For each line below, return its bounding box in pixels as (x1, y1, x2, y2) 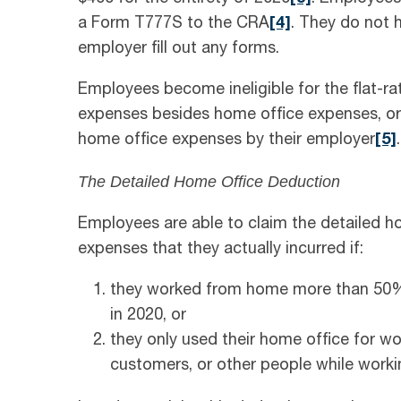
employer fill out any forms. (78, 41, 279, 58)
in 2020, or (110, 308, 186, 325)
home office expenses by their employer (78, 132, 375, 149)
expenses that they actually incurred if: (78, 242, 363, 259)
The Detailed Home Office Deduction (78, 173, 340, 192)
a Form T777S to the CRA (78, 16, 269, 33)
